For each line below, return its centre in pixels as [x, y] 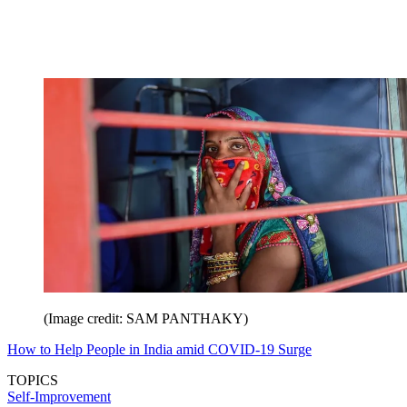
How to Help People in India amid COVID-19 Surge [159, 349]
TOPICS [33, 380]
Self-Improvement [59, 396]
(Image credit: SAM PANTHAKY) [146, 318]
